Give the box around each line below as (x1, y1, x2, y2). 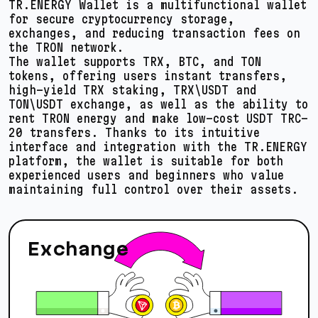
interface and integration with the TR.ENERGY (9, 139, 307, 153)
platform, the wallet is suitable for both (9, 153, 283, 168)
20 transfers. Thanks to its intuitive (9, 125, 260, 139)
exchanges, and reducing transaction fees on (9, 26, 300, 40)
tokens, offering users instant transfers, (9, 68, 287, 82)
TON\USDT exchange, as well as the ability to (9, 97, 308, 111)
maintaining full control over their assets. (9, 182, 298, 196)
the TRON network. (9, 40, 124, 54)
